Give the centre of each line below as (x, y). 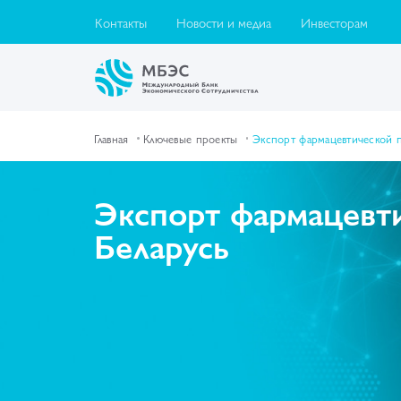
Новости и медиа (224, 22)
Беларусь (161, 244)
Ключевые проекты (191, 138)
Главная (111, 138)
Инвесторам (335, 22)
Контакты (121, 22)
